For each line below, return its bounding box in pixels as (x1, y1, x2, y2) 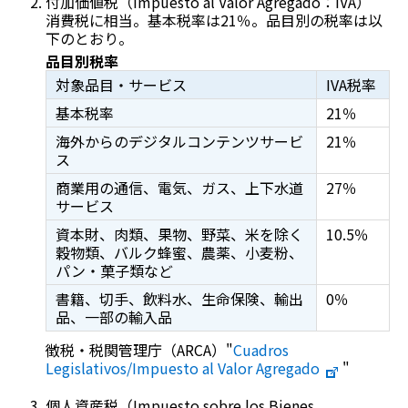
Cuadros (232, 339, 289, 362)
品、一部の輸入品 (55, 306, 172, 329)
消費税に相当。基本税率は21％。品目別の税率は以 (45, 9, 382, 32)
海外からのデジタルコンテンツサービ (55, 130, 303, 153)
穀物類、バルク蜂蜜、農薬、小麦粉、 (55, 241, 303, 264)
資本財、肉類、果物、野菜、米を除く (55, 223, 303, 246)
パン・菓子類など (55, 260, 173, 282)
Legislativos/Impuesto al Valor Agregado (45, 357, 320, 380)
